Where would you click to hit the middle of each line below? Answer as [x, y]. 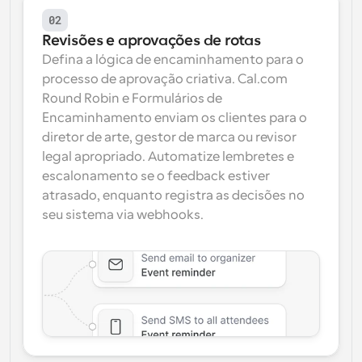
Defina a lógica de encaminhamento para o [173, 60]
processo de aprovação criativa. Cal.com [165, 79]
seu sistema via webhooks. [123, 215]
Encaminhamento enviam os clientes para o [175, 118]
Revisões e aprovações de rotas [152, 40]
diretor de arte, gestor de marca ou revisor [169, 137]
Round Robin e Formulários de [132, 99]
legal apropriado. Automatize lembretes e [168, 157]
